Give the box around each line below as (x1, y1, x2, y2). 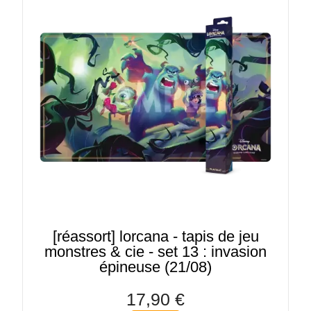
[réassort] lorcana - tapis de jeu (52, 227, 259, 245)
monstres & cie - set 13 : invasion (44, 242, 267, 260)
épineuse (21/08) (99, 258, 212, 276)
